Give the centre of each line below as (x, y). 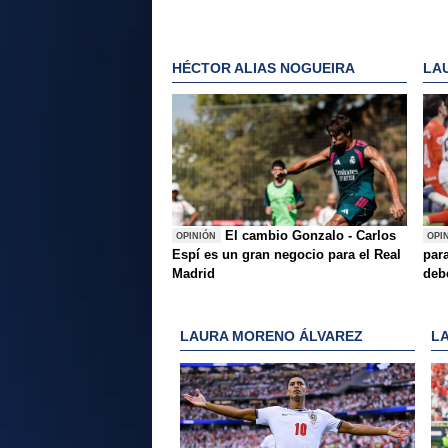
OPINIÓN (196, 235)
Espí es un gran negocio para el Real (286, 255)
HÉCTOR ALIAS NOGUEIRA (263, 67)
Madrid (193, 274)
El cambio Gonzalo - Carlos (311, 236)
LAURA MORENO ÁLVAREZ (271, 336)
